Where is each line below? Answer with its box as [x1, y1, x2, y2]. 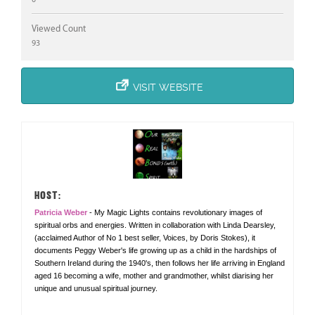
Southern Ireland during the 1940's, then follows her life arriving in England [34, 259, 285, 268]
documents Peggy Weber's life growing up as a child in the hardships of [34, 246, 276, 255]
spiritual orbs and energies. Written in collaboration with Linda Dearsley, [34, 221, 276, 230]
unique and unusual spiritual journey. [34, 284, 157, 293]
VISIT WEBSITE [133, 82, 203, 94]
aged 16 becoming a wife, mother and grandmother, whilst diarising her [34, 271, 274, 281]
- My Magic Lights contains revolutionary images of [89, 208, 262, 217]
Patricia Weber [34, 208, 89, 217]
